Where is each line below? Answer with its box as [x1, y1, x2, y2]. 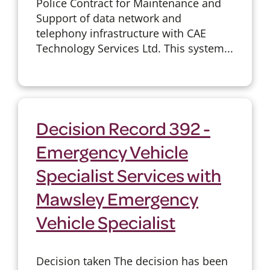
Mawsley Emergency [36, 186, 198, 210]
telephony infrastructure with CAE [36, 25, 206, 40]
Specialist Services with [36, 163, 221, 186]
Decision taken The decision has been [36, 253, 228, 268]
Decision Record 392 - [36, 116, 210, 139]
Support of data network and [36, 10, 181, 25]
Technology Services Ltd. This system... [36, 40, 233, 55]
